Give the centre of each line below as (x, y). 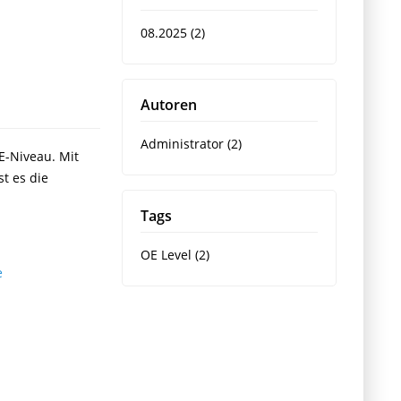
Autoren (169, 105)
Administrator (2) (191, 144)
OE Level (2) (175, 255)
